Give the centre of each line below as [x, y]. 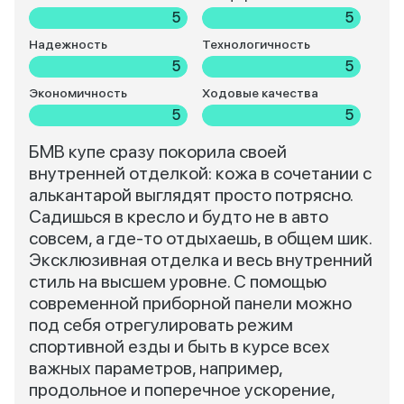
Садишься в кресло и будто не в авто [179, 216]
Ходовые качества [260, 93]
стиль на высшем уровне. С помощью [178, 281]
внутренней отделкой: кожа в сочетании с [200, 173]
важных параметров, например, [156, 368]
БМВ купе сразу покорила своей [158, 151]
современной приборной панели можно [190, 303]
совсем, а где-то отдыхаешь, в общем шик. [200, 238]
